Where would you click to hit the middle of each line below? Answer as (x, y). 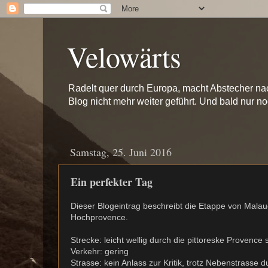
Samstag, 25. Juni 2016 (121, 152)
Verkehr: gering (100, 252)
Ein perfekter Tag (112, 182)
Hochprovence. (100, 217)
